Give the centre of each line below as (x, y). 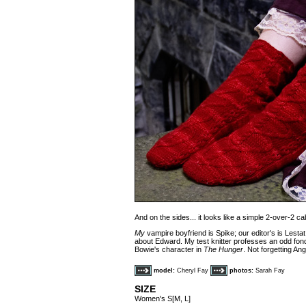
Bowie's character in (169, 249)
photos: (241, 270)
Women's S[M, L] (163, 298)
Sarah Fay (270, 270)
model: (164, 270)
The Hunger (223, 249)
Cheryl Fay (194, 270)
